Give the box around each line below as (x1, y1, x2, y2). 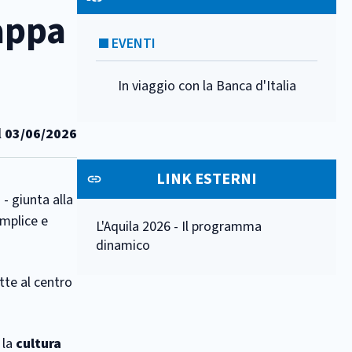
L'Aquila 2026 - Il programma (96, 217, 262, 236)
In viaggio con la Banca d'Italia (118, 76, 296, 96)
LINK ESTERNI (156, 168, 257, 190)
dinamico (96, 236, 150, 255)
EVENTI (112, 34, 156, 53)
